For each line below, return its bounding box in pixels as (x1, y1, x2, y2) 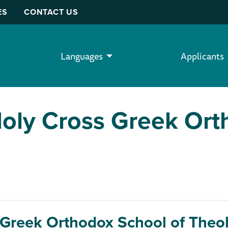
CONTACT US (24, 6, 79, 18)
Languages (61, 48, 103, 63)
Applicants (181, 48, 224, 63)
